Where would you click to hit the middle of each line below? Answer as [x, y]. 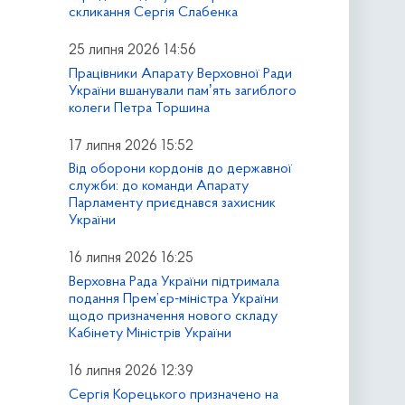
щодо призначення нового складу [173, 317]
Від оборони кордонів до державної [180, 170]
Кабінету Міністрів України [150, 334]
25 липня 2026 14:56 [132, 50]
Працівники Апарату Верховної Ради [180, 74]
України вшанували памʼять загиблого [182, 91]
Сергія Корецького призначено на [173, 395]
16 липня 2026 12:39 [131, 372]
